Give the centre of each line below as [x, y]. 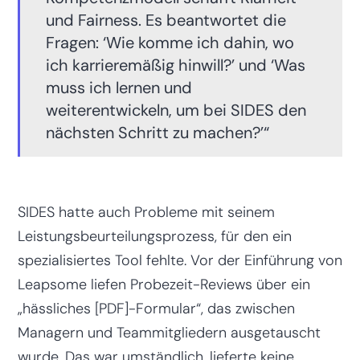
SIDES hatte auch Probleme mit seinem [146, 212]
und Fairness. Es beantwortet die [166, 20]
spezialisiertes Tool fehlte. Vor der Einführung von [180, 260]
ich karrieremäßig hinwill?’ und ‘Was [175, 65]
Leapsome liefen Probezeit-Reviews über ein [164, 284]
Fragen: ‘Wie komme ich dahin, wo [170, 42]
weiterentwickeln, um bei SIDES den [176, 110]
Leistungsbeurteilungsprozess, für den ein [154, 236]
